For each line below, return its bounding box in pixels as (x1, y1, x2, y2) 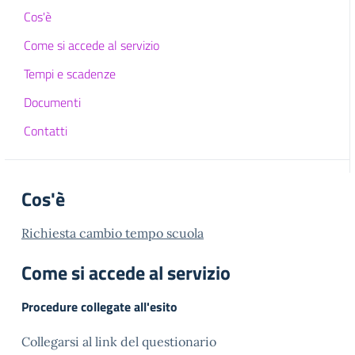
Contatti (24, 121, 67, 140)
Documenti (24, 93, 81, 112)
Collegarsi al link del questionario (21, 334, 216, 349)
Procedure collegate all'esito (21, 297, 177, 316)
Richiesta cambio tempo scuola (21, 225, 204, 241)
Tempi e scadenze (24, 64, 116, 83)
